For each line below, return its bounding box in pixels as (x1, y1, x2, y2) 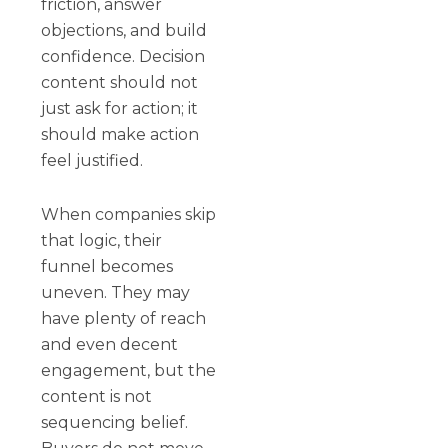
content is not (41, 386, 153, 406)
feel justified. (41, 150, 144, 170)
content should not (41, 72, 199, 92)
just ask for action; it (41, 98, 199, 118)
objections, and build (41, 20, 208, 40)
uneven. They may (41, 282, 191, 302)
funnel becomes (41, 256, 174, 276)
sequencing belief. (41, 412, 189, 432)
